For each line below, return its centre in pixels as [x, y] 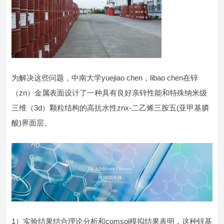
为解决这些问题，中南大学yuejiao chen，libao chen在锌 [105, 78]
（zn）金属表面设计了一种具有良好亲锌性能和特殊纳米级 [109, 93]
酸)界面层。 [32, 123]
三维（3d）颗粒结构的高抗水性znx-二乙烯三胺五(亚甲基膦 [110, 108]
